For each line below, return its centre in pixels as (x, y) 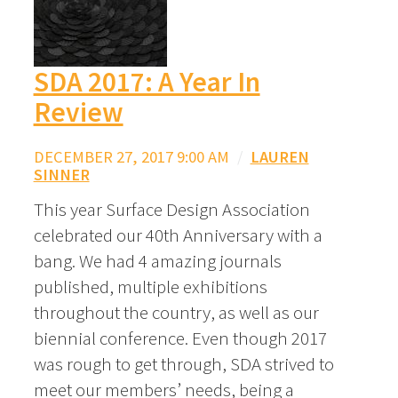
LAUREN (279, 157)
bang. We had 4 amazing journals (157, 260)
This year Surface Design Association (171, 209)
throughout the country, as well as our (176, 312)
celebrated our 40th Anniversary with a (178, 235)
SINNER (61, 175)
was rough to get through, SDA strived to (183, 363)
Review (78, 112)
